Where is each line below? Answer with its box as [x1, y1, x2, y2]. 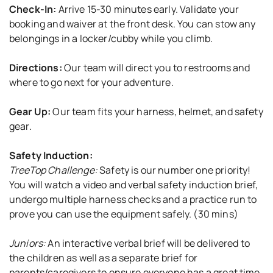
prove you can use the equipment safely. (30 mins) [9, 207, 238, 221]
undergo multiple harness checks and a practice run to [9, 193, 257, 206]
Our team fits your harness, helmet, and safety [51, 105, 263, 118]
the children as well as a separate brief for [9, 251, 198, 264]
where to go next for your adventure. [9, 76, 174, 89]
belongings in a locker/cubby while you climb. [9, 32, 213, 45]
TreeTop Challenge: [9, 163, 97, 177]
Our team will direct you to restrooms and [62, 61, 250, 74]
